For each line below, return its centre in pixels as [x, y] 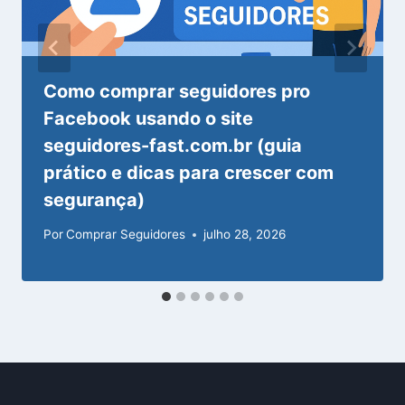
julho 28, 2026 [245, 235]
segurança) [94, 199]
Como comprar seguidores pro [177, 91]
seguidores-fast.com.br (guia [173, 145]
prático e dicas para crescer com [188, 172]
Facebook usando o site [148, 118]
